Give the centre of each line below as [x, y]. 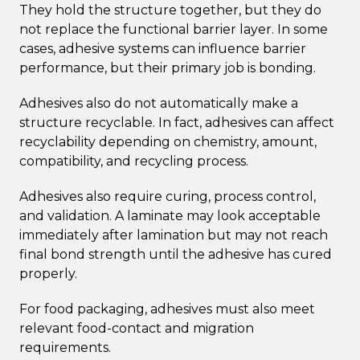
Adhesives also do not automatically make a [159, 103]
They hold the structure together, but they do [170, 10]
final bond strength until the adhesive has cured [176, 254]
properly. [48, 273]
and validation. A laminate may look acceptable [170, 215]
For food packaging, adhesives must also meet [167, 309]
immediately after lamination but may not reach [174, 235]
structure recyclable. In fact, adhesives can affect [177, 122]
